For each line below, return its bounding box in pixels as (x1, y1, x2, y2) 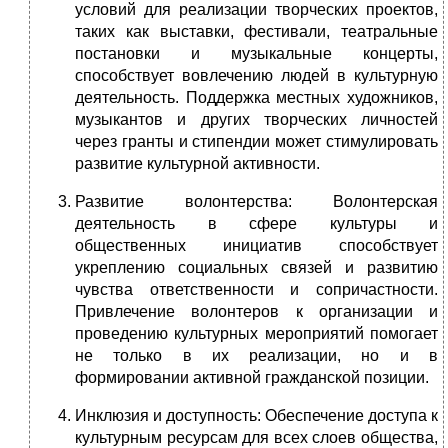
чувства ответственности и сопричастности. (75, 281, 438, 299)
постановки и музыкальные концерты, (75, 45, 438, 63)
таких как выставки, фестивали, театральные (75, 23, 438, 41)
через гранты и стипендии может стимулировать (75, 133, 438, 151)
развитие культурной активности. (75, 155, 320, 173)
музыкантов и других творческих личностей (75, 111, 438, 129)
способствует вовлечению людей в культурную (75, 67, 438, 85)
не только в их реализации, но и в (75, 347, 438, 365)
